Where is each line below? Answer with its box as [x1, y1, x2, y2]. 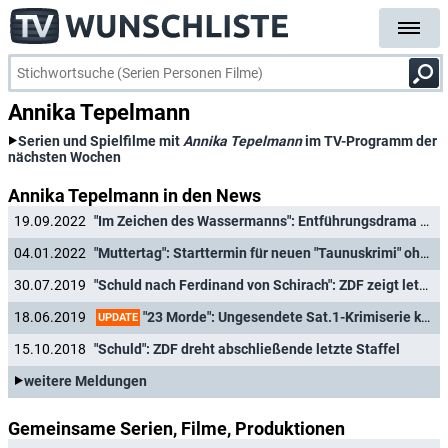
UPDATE [98, 310, 138, 324]
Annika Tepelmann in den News [8, 185, 261, 206]
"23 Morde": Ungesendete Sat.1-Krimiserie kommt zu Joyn [140, 308, 421, 325]
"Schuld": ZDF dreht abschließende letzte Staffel [94, 341, 400, 358]
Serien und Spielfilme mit [18, 133, 183, 149]
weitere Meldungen [24, 373, 147, 390]
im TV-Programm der [302, 133, 437, 149]
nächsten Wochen [8, 149, 121, 165]
